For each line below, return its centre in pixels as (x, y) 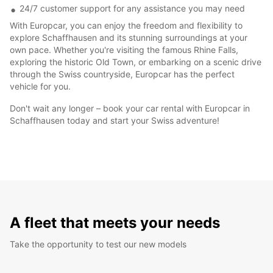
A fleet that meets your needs (115, 222)
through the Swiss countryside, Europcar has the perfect (122, 74)
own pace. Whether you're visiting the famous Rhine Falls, (124, 49)
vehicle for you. (40, 86)
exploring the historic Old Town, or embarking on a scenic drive (136, 62)
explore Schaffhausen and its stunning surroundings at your (129, 37)
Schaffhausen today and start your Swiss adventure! (115, 120)
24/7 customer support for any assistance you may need (132, 8)
